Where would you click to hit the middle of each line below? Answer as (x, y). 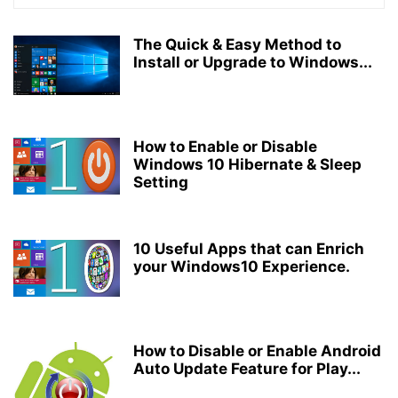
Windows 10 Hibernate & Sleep (247, 164)
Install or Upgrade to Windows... (253, 62)
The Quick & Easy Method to (237, 44)
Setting (161, 182)
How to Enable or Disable (225, 147)
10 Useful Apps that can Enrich (249, 249)
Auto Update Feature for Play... (247, 369)
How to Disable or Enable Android (257, 351)
